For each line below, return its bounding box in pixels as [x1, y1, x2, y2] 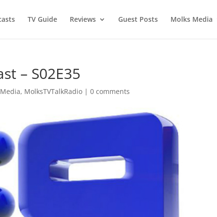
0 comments [90, 87, 130, 96]
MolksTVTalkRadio [24, 87, 83, 96]
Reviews [69, 15, 96, 24]
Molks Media [170, 15, 213, 24]
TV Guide [27, 15, 57, 24]
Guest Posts [118, 15, 158, 24]
